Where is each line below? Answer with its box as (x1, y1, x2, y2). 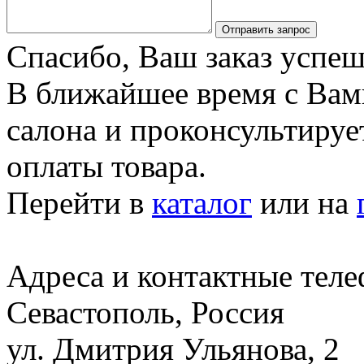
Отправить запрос (222, 23, 310, 36)
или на (252, 184, 357, 220)
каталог (152, 184, 252, 220)
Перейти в (6, 184, 152, 220)
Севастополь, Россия (6, 294, 284, 330)
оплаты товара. (6, 148, 206, 184)
